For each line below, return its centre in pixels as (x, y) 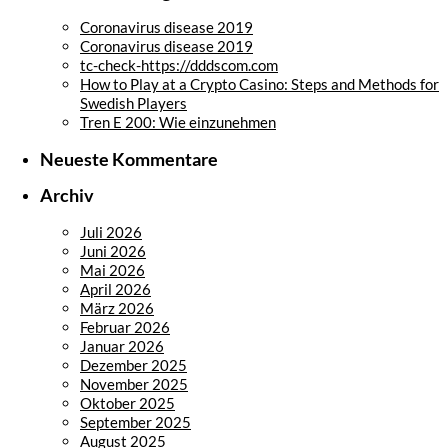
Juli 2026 (111, 231)
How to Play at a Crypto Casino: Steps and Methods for (259, 84)
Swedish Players (133, 103)
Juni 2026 (113, 250)
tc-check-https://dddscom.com (179, 65)
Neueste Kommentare (129, 159)
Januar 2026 (122, 345)
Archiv (67, 196)
